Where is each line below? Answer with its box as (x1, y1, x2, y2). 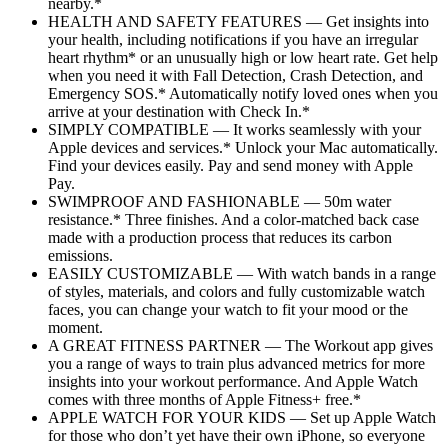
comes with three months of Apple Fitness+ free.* (48, 390, 361, 408)
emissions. (48, 246, 113, 264)
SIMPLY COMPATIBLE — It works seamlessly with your (48, 120, 421, 138)
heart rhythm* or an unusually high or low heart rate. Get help (48, 48, 438, 66)
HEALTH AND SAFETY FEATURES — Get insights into (48, 12, 429, 30)
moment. (48, 318, 103, 336)
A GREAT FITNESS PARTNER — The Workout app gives (48, 336, 433, 354)
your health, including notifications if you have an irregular (48, 30, 418, 48)
